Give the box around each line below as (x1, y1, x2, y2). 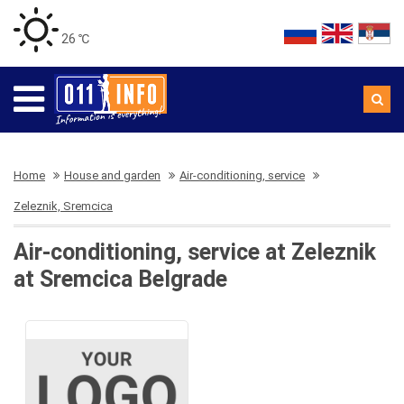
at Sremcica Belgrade (14, 266, 227, 292)
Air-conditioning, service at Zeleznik (14, 239, 376, 265)
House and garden (64, 169, 161, 182)
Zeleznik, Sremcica (14, 199, 113, 213)
